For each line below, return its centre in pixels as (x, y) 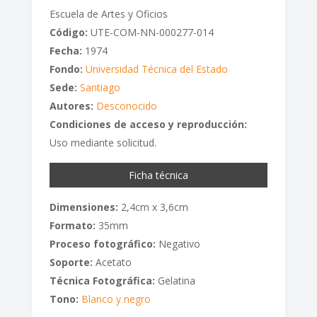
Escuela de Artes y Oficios (108, 13)
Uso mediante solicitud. (103, 142)
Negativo (178, 243)
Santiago (100, 87)
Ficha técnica (158, 175)
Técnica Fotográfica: (102, 280)
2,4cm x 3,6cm (153, 207)
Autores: (71, 105)
